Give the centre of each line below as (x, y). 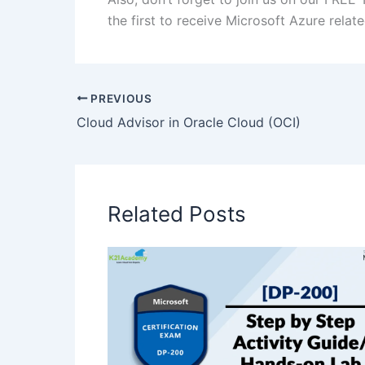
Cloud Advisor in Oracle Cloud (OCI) (189, 122)
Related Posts (177, 213)
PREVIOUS (120, 98)
